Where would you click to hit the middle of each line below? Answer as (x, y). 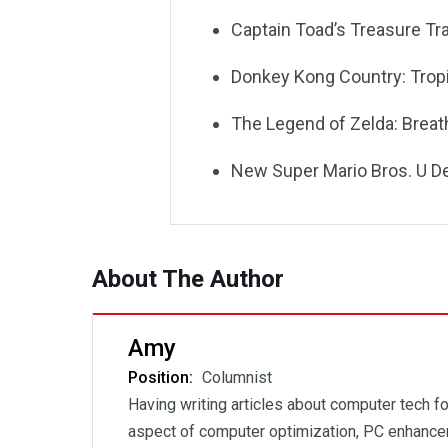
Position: (162, 377)
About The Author (188, 279)
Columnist (237, 377)
